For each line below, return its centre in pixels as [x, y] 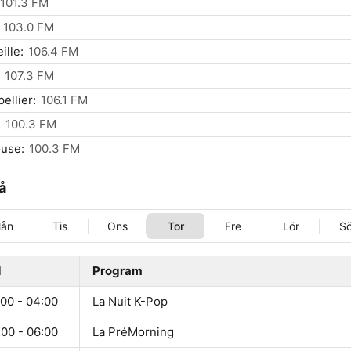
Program [118, 271]
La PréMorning [133, 332]
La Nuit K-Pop [130, 302]
